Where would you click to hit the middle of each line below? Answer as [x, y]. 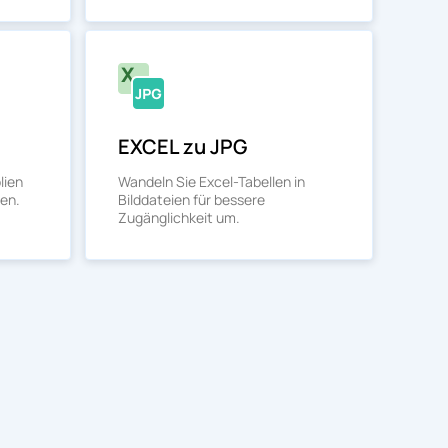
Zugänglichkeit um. [179, 217]
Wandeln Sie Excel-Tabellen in [211, 181]
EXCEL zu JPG [182, 146]
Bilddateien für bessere [191, 199]
